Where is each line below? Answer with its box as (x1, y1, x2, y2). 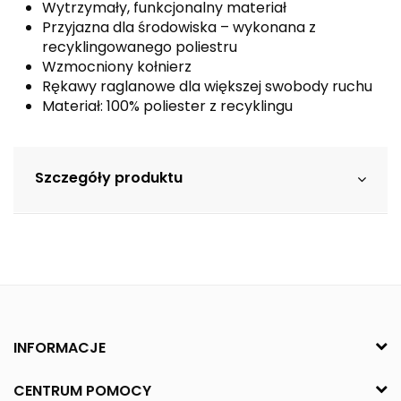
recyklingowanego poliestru (42, 37, 237, 58)
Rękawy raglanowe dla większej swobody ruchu (42, 76, 372, 98)
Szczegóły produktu (35, 166, 183, 188)
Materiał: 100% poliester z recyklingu (42, 96, 293, 117)
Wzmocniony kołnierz (42, 56, 192, 78)
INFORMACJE (13, 337, 106, 358)
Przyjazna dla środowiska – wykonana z (42, 17, 316, 38)
